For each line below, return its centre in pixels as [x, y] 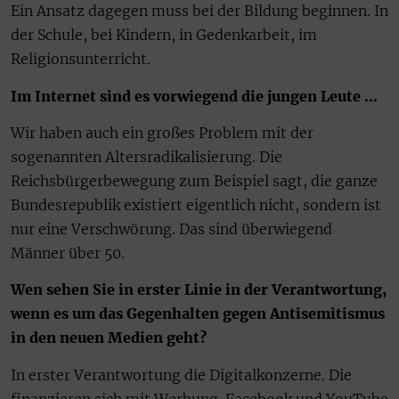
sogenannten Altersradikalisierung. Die [147, 157]
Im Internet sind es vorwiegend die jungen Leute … [194, 96]
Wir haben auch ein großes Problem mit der [162, 133]
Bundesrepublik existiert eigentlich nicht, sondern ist [196, 205]
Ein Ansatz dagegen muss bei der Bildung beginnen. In [199, 11]
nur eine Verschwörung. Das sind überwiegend [171, 229]
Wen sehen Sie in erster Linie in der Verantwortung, [199, 290]
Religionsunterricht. [81, 59]
